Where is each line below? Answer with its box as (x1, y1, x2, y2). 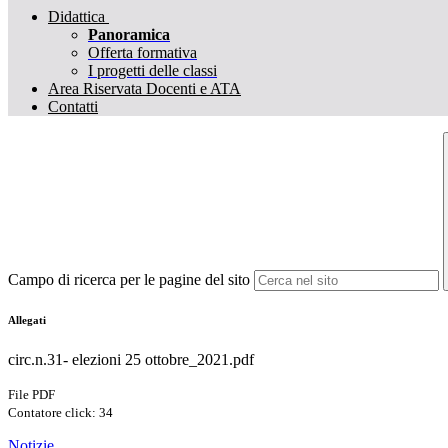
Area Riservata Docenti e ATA (48, 80, 241, 98)
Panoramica (88, 26, 170, 44)
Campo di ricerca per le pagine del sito (8, 271, 250, 289)
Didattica (48, 8, 105, 26)
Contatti (48, 98, 98, 116)
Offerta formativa (88, 44, 197, 62)
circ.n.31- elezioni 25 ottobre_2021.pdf (8, 351, 254, 369)
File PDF (8, 387, 55, 403)
